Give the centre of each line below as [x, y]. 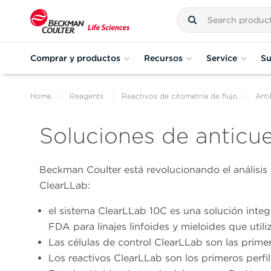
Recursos [163, 58]
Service [222, 58]
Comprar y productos [75, 58]
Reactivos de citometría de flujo [179, 96]
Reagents [87, 96]
